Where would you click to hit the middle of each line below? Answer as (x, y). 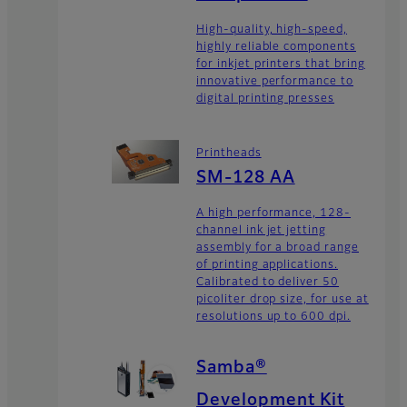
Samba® (232, 368)
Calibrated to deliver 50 (268, 282)
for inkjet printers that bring (281, 65)
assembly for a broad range (278, 248)
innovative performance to (275, 82)
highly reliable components (276, 48)
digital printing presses (266, 99)
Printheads (229, 153)
